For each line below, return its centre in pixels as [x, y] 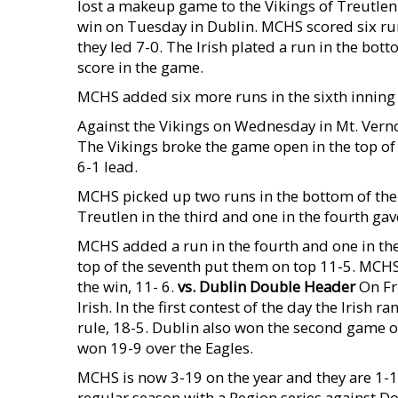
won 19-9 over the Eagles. [165, 348]
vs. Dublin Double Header [267, 287]
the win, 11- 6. [127, 287]
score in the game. [140, 67]
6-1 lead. [107, 167]
